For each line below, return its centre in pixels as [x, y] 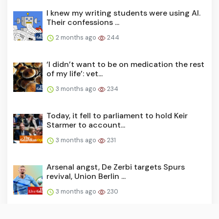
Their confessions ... [83, 22]
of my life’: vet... [75, 73]
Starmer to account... [86, 125]
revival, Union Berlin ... [86, 176]
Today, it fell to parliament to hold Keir [117, 115]
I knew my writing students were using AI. [123, 13]
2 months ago [76, 37]
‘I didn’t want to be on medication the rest [125, 64]
